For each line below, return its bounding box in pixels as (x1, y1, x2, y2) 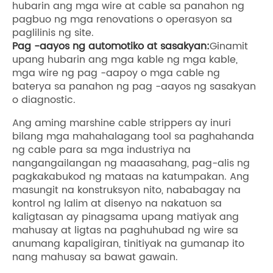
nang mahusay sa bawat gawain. (12, 249, 178, 265)
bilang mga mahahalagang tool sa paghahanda (12, 128, 254, 144)
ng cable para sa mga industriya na (12, 141, 191, 158)
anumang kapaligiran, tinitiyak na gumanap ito (12, 235, 244, 252)
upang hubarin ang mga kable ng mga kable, (12, 51, 238, 68)
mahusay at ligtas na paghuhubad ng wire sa (12, 222, 238, 238)
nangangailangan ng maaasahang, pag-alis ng (12, 155, 250, 171)
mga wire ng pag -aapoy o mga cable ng (12, 65, 220, 81)
